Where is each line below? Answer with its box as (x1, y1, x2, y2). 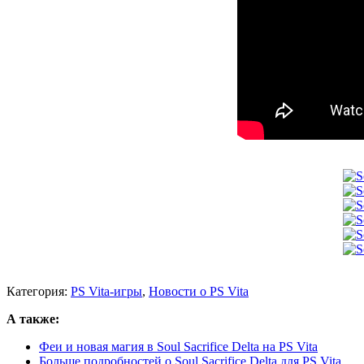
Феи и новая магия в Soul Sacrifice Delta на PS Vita (39, 340, 318, 354)
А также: (6, 312, 59, 327)
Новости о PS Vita (149, 284, 249, 299)
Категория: (6, 284, 71, 299)
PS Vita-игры (71, 284, 142, 299)
